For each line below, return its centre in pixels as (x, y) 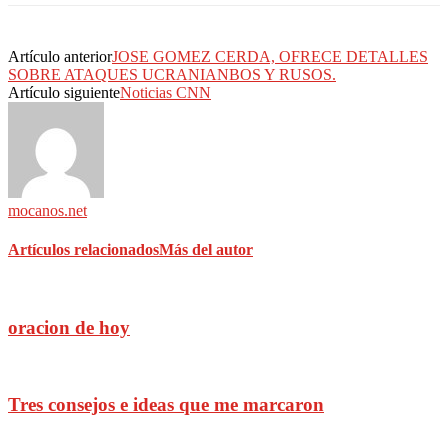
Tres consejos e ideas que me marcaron (166, 405)
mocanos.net (47, 210)
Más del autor (206, 249)
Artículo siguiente (64, 92)
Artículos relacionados (83, 249)
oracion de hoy (69, 327)
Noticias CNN (165, 92)
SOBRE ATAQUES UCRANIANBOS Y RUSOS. (172, 74)
